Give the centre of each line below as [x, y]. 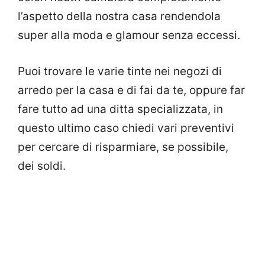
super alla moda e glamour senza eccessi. [129, 35]
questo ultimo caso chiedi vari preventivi [126, 128]
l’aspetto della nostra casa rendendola [119, 17]
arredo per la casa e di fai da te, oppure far [131, 90]
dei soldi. [42, 166]
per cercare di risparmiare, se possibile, [123, 147]
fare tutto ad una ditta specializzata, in [120, 109]
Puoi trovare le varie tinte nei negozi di [120, 71]
